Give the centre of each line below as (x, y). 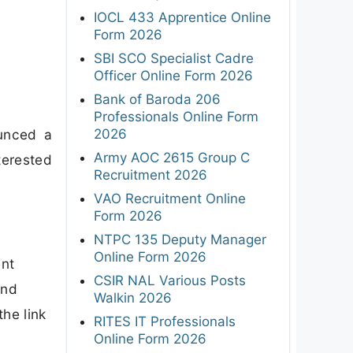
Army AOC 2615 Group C (172, 157)
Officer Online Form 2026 (173, 75)
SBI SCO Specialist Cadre (174, 58)
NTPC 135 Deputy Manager (180, 239)
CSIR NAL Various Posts (170, 280)
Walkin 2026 (133, 297)
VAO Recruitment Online (170, 198)
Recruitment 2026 (150, 175)
